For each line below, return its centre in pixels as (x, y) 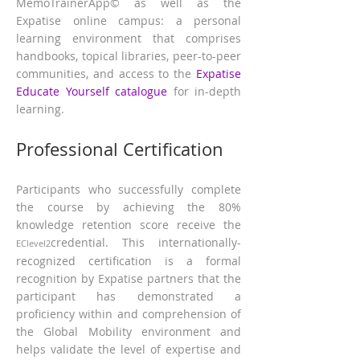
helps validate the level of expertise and (129, 349)
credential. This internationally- (146, 242)
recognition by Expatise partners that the (129, 278)
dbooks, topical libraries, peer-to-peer (139, 56)
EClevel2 (33, 243)
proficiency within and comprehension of (129, 314)
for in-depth (204, 91)
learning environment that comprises (129, 38)
